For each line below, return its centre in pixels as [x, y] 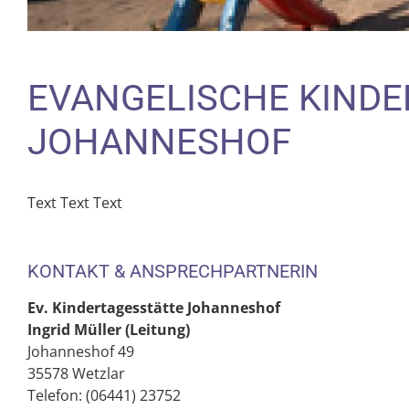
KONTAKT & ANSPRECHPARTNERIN [173, 271]
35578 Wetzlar [76, 373]
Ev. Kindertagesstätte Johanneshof [154, 308]
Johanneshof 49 [81, 351]
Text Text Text [75, 203]
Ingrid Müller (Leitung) [109, 330]
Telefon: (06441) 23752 [104, 395]
